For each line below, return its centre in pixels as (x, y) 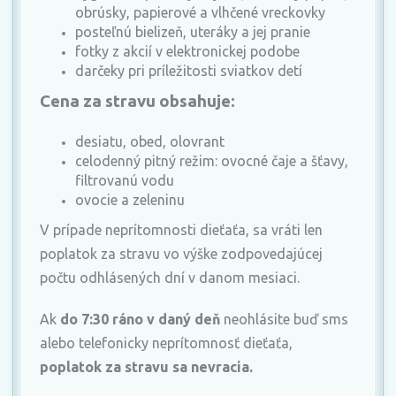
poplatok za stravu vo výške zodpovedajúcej (181, 254)
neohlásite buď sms (284, 320)
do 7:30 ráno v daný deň (140, 320)
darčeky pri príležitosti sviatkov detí (189, 71)
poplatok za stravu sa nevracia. (146, 367)
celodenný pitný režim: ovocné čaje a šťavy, (212, 161)
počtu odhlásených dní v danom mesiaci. (170, 278)
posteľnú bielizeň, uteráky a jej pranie (193, 32)
